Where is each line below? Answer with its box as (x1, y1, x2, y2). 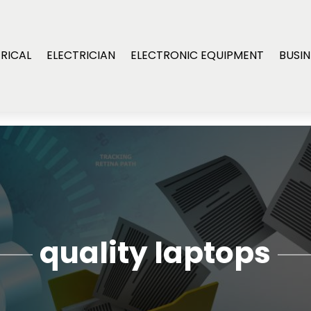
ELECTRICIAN (47, 47, 116, 64)
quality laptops (40, 232, 271, 274)
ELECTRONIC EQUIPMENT (131, 47, 264, 64)
